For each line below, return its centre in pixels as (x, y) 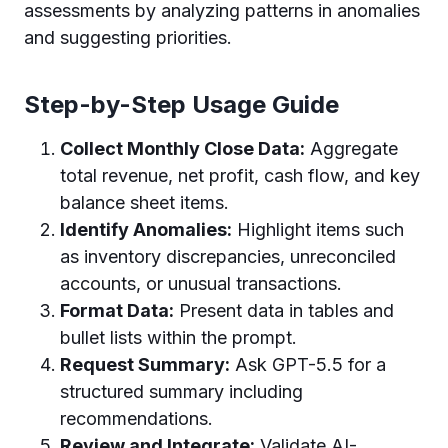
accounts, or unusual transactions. (201, 283)
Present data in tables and (284, 310)
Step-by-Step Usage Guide (181, 104)
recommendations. (136, 418)
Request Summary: (145, 364)
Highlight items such (318, 229)
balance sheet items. (144, 202)
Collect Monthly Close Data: (182, 148)
